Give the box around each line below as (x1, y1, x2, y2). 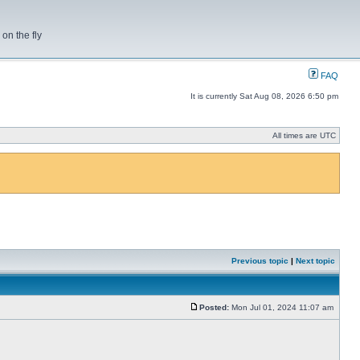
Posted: (199, 303, 229, 312)
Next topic (296, 256, 335, 265)
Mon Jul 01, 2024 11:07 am (229, 303, 336, 312)
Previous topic (231, 256, 288, 265)
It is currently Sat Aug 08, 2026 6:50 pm (190, 92, 338, 100)
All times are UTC (272, 131, 336, 140)
